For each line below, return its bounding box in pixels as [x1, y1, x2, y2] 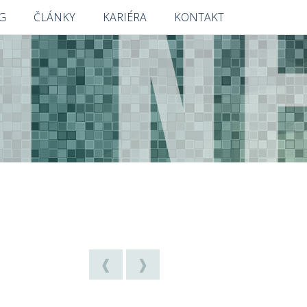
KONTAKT [174, 10, 225, 25]
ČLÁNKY [34, 10, 76, 25]
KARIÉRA [103, 10, 147, 25]
